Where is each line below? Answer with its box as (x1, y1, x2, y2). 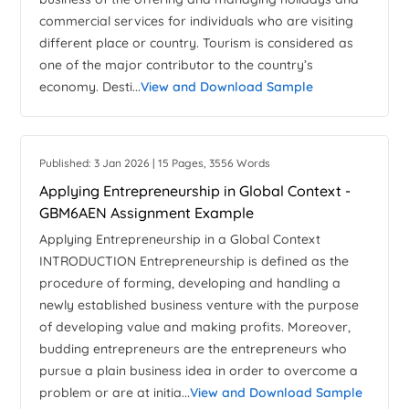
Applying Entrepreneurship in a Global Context (39, 231, 321, 248)
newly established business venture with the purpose (39, 297, 360, 314)
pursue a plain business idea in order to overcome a (39, 362, 359, 380)
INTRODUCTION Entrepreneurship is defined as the (39, 253, 350, 270)
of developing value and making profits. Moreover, (39, 319, 351, 336)
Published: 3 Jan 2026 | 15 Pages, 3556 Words (39, 156, 271, 171)
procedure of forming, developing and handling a (39, 275, 341, 292)
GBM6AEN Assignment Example (39, 204, 255, 223)
